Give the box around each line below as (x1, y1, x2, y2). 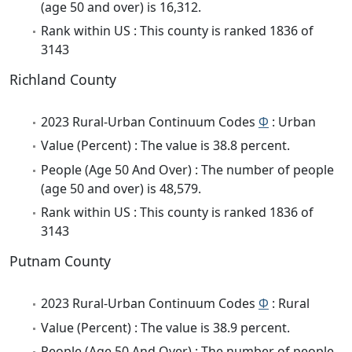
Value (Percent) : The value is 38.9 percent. (41, 318, 290, 336)
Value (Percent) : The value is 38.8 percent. (41, 137, 290, 155)
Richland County (9, 69, 116, 89)
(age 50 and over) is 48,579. (41, 179, 201, 197)
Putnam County (9, 251, 111, 271)
